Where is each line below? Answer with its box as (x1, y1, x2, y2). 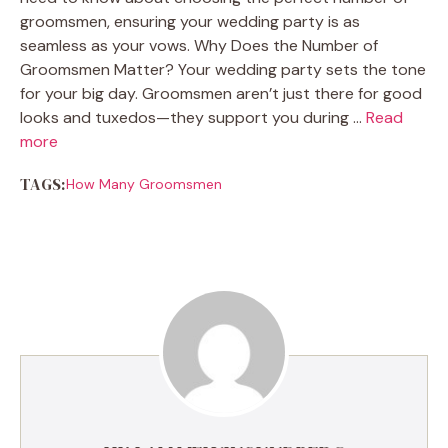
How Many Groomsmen (65, 174, 222, 193)
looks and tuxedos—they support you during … (20, 106, 366, 128)
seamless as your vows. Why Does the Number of (20, 34, 378, 56)
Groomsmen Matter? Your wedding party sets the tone (20, 58, 426, 80)
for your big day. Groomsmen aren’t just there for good (20, 82, 422, 104)
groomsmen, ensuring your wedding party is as (20, 10, 360, 32)
